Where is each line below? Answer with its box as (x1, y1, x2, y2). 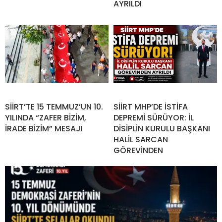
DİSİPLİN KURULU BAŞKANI (113, 122, 210, 134)
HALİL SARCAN (113, 133, 168, 145)
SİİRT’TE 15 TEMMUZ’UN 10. (5, 101, 103, 112)
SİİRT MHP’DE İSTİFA (113, 101, 188, 112)
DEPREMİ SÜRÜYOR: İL (113, 111, 194, 123)
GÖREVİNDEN (113, 144, 163, 156)
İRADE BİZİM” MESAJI (5, 122, 83, 134)
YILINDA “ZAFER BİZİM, (5, 111, 86, 123)
